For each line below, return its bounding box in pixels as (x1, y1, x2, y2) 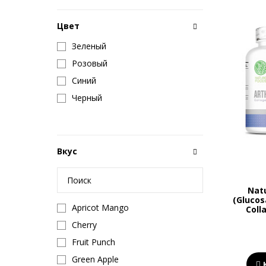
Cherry (72, 219, 97, 230)
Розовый (72, 58, 107, 69)
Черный (72, 92, 102, 103)
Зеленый (72, 40, 106, 52)
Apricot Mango (72, 202, 129, 213)
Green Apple (72, 254, 119, 265)
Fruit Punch (72, 236, 115, 248)
